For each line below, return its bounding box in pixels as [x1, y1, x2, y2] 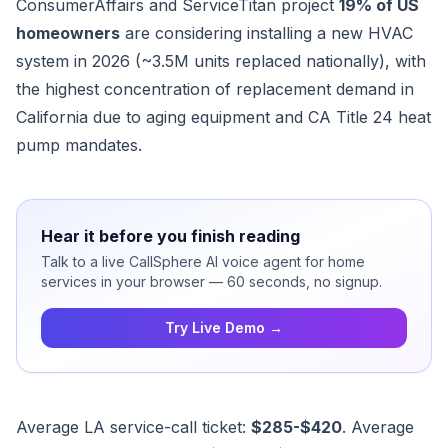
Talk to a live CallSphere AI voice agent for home [41, 253, 365, 271]
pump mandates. [16, 135, 142, 156]
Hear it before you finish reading [41, 226, 300, 247]
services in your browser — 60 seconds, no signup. [41, 273, 382, 291]
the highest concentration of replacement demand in [16, 79, 414, 100]
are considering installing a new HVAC [120, 23, 413, 44]
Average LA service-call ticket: [16, 417, 251, 438]
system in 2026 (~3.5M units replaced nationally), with [16, 51, 426, 72]
